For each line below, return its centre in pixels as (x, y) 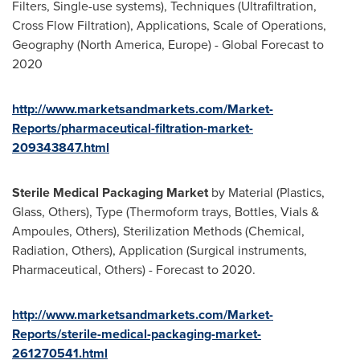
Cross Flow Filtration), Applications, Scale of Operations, (169, 25)
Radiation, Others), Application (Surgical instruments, (160, 250)
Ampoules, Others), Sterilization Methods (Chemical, (158, 231)
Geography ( (46, 45)
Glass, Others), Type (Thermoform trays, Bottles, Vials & (166, 212)
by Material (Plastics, (266, 192)
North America (121, 45)
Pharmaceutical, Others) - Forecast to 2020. (134, 270)
